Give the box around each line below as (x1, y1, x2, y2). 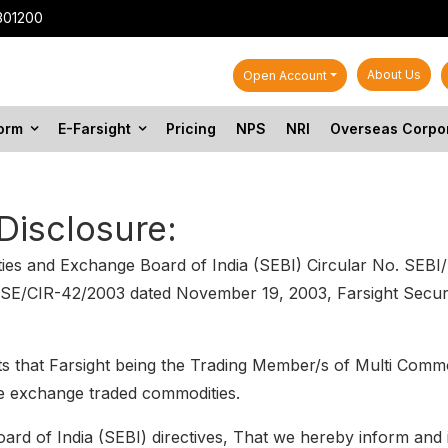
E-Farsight (57, 120, 131, 137)
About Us (366, 67, 421, 82)
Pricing (165, 120, 216, 137)
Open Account (242, 68, 327, 83)
